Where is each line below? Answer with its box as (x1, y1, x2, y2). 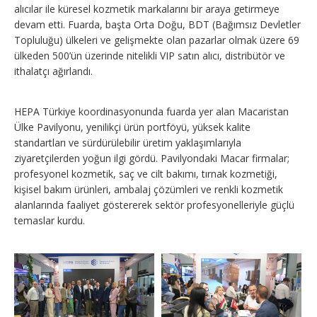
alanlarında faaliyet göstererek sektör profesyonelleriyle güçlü (14, 197, 294, 212)
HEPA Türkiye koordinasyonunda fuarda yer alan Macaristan (14, 104, 289, 118)
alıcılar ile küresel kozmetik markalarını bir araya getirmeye (14, 1, 279, 16)
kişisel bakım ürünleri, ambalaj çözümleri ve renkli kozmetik (14, 182, 283, 196)
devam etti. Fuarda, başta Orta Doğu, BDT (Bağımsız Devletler (14, 17, 301, 31)
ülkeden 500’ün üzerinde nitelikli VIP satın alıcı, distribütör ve (14, 48, 285, 62)
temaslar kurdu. (14, 213, 85, 227)
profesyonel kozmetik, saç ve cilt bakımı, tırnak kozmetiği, (14, 166, 277, 180)
